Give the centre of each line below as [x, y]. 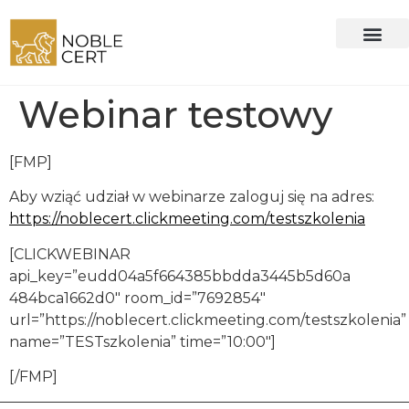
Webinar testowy [175, 115]
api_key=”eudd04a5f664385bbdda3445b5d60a [180, 276]
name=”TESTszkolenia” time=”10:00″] [142, 341]
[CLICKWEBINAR [70, 254]
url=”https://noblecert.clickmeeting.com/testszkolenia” [208, 320]
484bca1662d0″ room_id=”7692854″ [137, 298]
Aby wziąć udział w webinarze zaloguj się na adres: [192, 197]
